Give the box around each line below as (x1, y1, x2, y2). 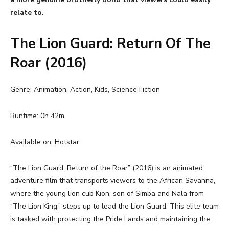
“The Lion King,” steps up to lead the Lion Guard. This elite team (10, 201, 219, 212)
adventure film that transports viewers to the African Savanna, (10, 176, 215, 186)
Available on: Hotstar (10, 137, 79, 147)
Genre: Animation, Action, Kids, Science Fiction (10, 85, 160, 95)
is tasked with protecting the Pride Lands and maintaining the (10, 214, 210, 224)
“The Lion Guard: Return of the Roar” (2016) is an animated (10, 163, 203, 173)
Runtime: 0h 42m (10, 111, 64, 121)
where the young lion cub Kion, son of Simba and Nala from (10, 189, 204, 199)
